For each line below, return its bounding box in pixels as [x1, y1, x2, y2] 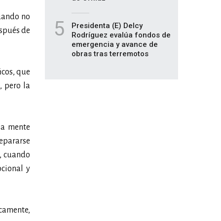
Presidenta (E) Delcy [72, 21, 143, 30]
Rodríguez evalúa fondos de [72, 31, 171, 39]
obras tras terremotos [72, 49, 148, 58]
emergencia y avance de [72, 40, 158, 49]
